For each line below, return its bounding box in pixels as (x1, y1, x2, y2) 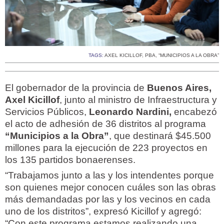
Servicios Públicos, (5, 106, 86, 117)
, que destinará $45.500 (109, 130, 211, 141)
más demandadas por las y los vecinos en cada (5, 194, 210, 205)
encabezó (171, 106, 217, 117)
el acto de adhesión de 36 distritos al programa (5, 118, 206, 129)
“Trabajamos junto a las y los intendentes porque (5, 170, 214, 181)
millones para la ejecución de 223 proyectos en (5, 142, 207, 153)
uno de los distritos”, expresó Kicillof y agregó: (5, 206, 201, 217)
